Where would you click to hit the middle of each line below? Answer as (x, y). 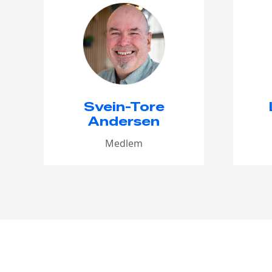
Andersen (124, 121)
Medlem (124, 143)
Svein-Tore (124, 107)
